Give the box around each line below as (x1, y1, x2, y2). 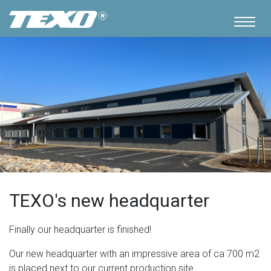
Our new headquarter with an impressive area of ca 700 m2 (9, 247, 260, 260)
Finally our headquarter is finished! (9, 223, 151, 235)
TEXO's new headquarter (9, 189, 209, 211)
